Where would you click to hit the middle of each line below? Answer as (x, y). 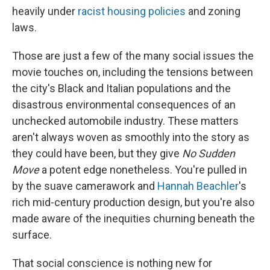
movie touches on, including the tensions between (133, 72)
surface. (32, 235)
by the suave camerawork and (85, 186)
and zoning (213, 11)
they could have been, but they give (97, 154)
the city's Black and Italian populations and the (121, 89)
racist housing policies (132, 11)
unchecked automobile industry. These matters (125, 121)
